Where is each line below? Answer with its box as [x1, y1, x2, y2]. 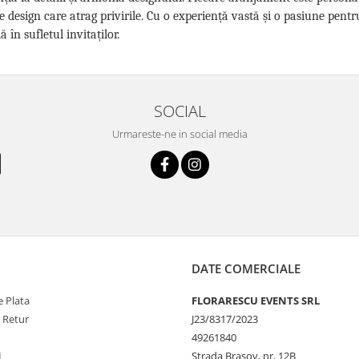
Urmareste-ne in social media [111, 126, 248, 141]
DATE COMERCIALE [192, 260, 301, 276]
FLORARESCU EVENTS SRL [192, 292, 320, 308]
